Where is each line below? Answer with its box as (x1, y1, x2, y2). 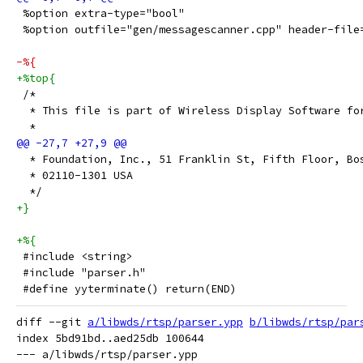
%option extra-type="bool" (16, 6, 185, 20)
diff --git (16, 315, 88, 329)
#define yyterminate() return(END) (16, 282, 237, 296)
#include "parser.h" (16, 266, 146, 280)
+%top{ (16, 71, 55, 85)
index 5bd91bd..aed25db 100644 (16, 331, 204, 345)
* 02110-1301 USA (16, 169, 133, 182)
